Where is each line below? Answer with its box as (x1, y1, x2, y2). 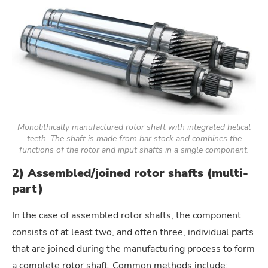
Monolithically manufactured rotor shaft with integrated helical (17, 121, 251, 133)
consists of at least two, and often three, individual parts (12, 225, 254, 239)
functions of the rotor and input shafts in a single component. (19, 144, 249, 156)
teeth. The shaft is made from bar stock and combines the (26, 132, 242, 144)
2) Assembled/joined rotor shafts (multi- (12, 165, 248, 181)
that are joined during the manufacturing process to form (12, 242, 255, 255)
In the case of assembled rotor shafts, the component (12, 208, 241, 222)
